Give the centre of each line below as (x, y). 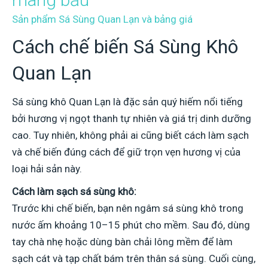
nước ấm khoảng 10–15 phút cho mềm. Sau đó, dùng (131, 225)
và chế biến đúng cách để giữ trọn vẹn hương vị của (126, 152)
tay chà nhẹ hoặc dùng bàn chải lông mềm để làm (122, 241)
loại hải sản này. (47, 168)
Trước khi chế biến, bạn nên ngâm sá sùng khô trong (128, 208)
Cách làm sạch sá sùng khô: (74, 191)
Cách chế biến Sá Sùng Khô (125, 46)
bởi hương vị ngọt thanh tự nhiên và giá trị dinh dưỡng (132, 118)
